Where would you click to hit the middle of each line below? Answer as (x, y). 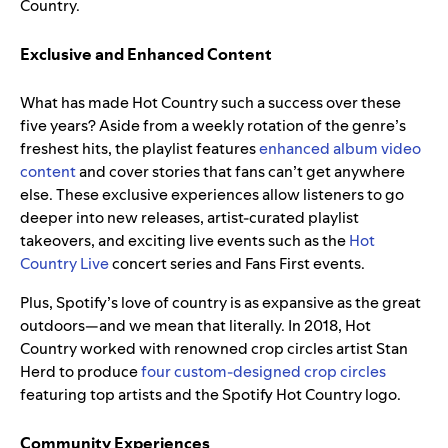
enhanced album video (340, 149)
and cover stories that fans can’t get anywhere (240, 172)
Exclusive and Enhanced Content (146, 54)
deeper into (63, 218)
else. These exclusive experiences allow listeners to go (212, 195)
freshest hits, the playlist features (139, 149)
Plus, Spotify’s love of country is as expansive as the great (220, 303)
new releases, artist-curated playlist (233, 218)
